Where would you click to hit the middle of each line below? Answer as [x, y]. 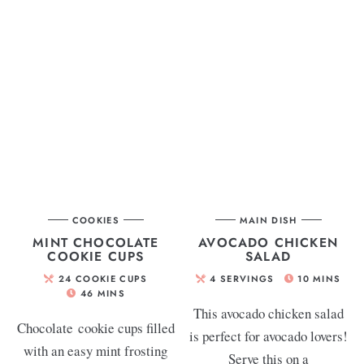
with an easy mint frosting [96, 350]
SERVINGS [247, 278]
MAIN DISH [268, 220]
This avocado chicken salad [268, 313]
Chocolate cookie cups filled [95, 327]
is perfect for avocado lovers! [268, 336]
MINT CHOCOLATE [96, 242]
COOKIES [96, 220]
